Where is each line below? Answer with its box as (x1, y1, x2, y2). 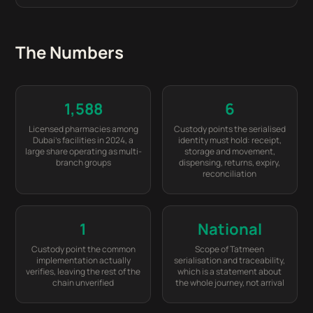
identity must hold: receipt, (177, 134, 282, 146)
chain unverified (52, 277, 115, 289)
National (197, 219, 262, 240)
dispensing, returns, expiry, (179, 156, 281, 168)
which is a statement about (177, 265, 282, 277)
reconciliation (203, 168, 257, 180)
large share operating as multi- (24, 145, 142, 157)
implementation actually (36, 254, 131, 266)
